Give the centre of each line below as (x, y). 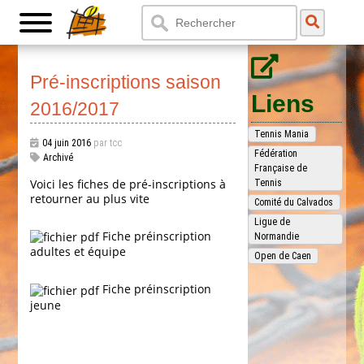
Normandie (277, 236)
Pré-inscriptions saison (126, 82)
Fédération (276, 154)
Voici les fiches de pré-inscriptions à (128, 184)
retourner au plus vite (90, 199)
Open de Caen (283, 256)
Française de (281, 168)
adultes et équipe (78, 252)
